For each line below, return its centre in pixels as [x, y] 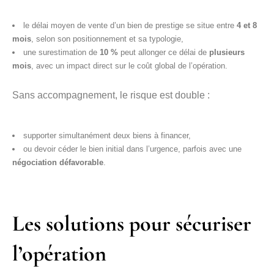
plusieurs [227, 52]
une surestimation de [61, 52]
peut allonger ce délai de [164, 52]
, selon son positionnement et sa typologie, [107, 39]
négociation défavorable [58, 162]
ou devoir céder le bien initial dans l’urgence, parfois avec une [132, 149]
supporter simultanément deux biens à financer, [107, 135]
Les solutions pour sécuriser [132, 224]
